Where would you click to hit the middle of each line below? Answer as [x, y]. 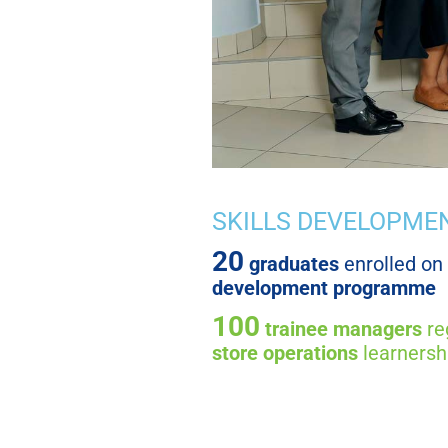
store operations [285, 352]
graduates [294, 263]
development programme [324, 287]
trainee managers [343, 328]
